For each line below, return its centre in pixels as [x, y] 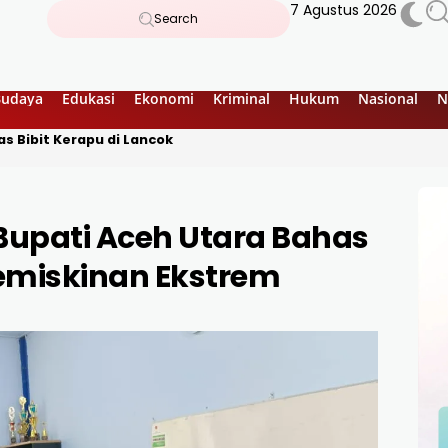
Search [175, 18]
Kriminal [241, 98]
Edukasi [88, 98]
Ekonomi [164, 98]
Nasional [388, 98]
